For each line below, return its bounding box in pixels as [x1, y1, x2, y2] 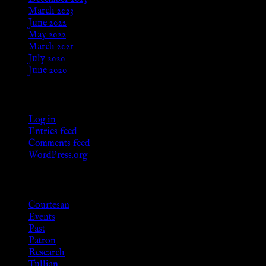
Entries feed [28, 126, 77, 138]
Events [28, 211, 55, 223]
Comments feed [28, 138, 90, 150]
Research [28, 246, 65, 259]
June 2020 [28, 64, 67, 77]
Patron [28, 235, 56, 247]
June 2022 [28, 17, 66, 29]
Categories [5, 173, 55, 189]
